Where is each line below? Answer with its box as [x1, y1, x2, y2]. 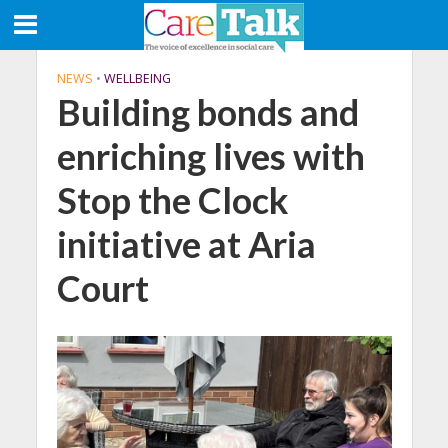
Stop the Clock [56, 179, 288, 222]
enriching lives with [56, 135, 365, 178]
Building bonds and [56, 91, 359, 134]
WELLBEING [103, 70, 171, 87]
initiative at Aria [56, 223, 316, 266]
